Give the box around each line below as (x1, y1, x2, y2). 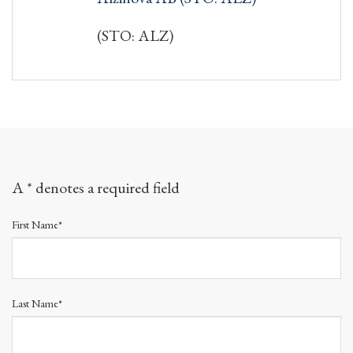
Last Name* (12, 295, 62, 310)
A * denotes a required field (12, 176, 180, 198)
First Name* (12, 217, 62, 232)
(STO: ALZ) (97, 24, 173, 46)
